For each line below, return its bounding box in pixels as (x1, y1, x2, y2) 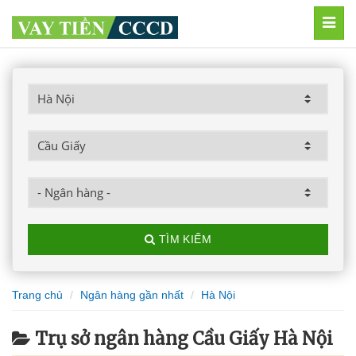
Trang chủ (12, 288, 63, 301)
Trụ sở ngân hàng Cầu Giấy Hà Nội (35, 327, 333, 350)
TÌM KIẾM (155, 233, 212, 246)
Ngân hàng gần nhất (80, 288, 184, 301)
